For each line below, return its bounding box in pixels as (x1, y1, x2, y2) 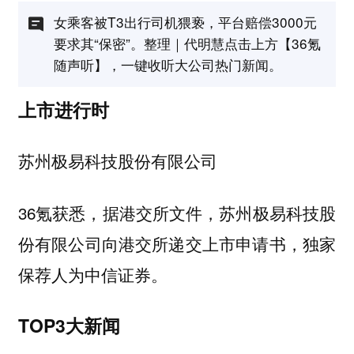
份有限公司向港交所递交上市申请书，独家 (17, 232, 337, 256)
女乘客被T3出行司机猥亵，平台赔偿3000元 (53, 12, 317, 32)
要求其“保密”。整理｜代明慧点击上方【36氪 (53, 33, 321, 54)
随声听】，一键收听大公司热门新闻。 (53, 55, 282, 75)
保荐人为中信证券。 (17, 262, 168, 287)
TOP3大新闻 (17, 311, 120, 338)
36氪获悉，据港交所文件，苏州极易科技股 (17, 201, 337, 225)
